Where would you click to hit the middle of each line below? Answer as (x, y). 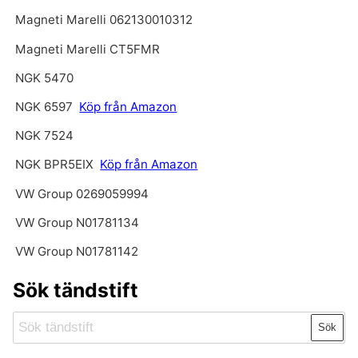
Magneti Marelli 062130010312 (104, 20)
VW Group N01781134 (78, 222)
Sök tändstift (75, 290)
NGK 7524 (45, 136)
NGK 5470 (45, 78)
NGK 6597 (44, 107)
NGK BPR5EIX (55, 165)
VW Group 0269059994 (82, 193)
